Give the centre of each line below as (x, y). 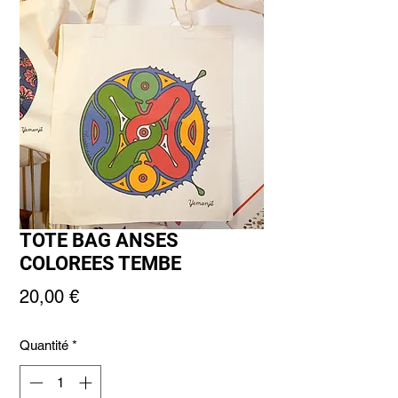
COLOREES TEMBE (100, 264)
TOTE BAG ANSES (99, 241)
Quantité (44, 346)
